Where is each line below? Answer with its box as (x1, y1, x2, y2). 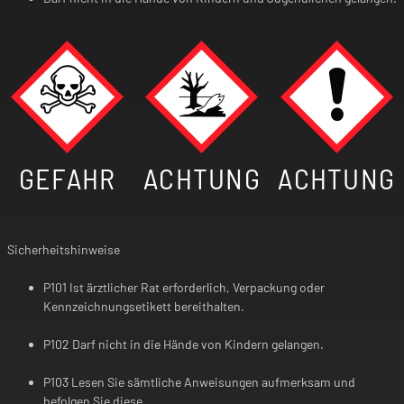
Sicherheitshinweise (7, 241, 120, 257)
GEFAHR (18, 160, 116, 195)
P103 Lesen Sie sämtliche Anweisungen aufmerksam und (43, 373, 355, 390)
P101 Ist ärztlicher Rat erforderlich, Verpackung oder (43, 279, 325, 295)
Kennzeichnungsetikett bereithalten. (43, 298, 244, 314)
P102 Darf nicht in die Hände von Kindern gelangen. (43, 335, 324, 352)
